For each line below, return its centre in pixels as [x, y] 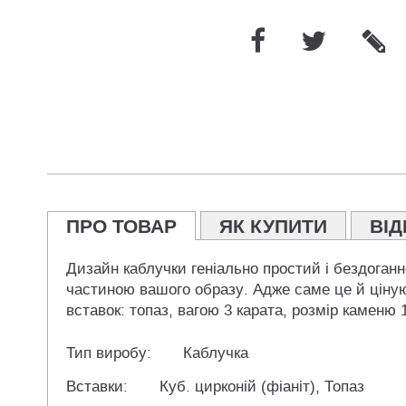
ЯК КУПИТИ [273, 227]
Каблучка [216, 353]
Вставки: [97, 387]
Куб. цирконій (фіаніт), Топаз [262, 387]
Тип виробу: [109, 353]
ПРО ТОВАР [121, 227]
